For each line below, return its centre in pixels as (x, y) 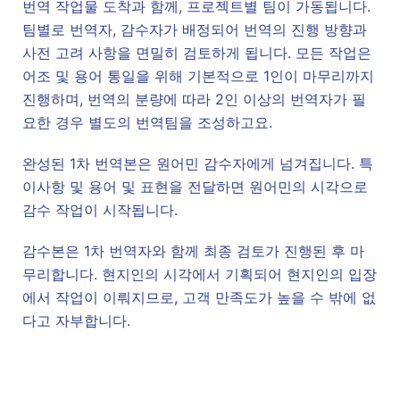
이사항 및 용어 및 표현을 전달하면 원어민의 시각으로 (195, 187)
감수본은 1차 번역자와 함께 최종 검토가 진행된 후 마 (193, 251)
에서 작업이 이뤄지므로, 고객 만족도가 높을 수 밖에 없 (199, 297)
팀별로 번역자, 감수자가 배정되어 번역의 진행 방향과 (195, 29)
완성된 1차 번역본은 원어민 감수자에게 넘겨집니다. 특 (198, 163)
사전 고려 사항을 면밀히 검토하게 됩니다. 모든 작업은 (197, 53)
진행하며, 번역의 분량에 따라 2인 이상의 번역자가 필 (194, 99)
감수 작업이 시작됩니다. (100, 210)
